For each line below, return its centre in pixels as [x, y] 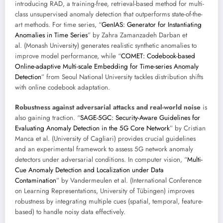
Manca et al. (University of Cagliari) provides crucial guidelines [105, 139]
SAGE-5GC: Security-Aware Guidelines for [140, 118]
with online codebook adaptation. [62, 87]
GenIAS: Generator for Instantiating [152, 24]
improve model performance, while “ [68, 56]
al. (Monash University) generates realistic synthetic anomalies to [106, 45]
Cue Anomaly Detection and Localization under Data [89, 170]
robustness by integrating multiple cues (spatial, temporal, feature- [109, 202]
